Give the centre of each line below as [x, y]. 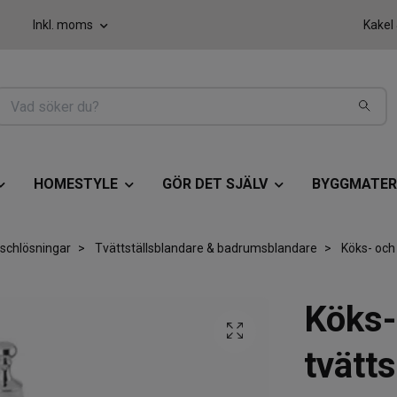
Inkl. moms [64, 25]
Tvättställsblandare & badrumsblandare [206, 248]
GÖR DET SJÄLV [214, 184]
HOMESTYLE [75, 184]
